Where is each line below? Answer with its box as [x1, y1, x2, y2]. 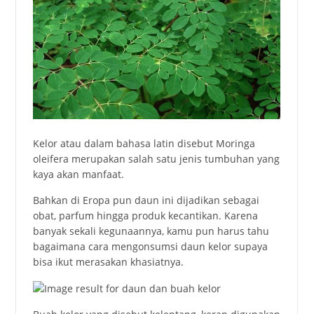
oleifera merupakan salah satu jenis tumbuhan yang [32, 151, 280, 165]
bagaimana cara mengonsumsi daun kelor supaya [32, 239, 268, 253]
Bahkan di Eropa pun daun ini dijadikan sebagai [32, 193, 259, 207]
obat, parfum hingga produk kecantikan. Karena [32, 208, 261, 222]
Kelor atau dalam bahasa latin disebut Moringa [32, 136, 255, 150]
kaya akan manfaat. [32, 167, 124, 181]
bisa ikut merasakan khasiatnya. [32, 254, 184, 268]
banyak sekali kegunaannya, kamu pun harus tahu [32, 224, 269, 238]
